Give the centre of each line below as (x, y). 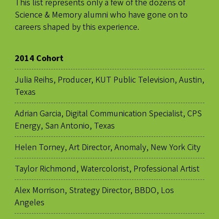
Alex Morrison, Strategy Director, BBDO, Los (94, 191)
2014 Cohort (39, 59)
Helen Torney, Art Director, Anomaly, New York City (108, 148)
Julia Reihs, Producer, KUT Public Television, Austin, (109, 80)
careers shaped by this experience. (77, 27)
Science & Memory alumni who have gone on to (101, 15)
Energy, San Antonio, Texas (65, 126)
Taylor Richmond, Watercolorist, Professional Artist (107, 169)
